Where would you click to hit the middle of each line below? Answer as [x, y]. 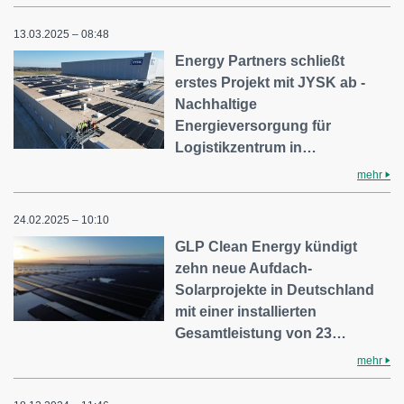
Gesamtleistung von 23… [261, 333]
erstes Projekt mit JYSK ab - [271, 82]
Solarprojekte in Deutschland [275, 289]
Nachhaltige [216, 104]
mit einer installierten [246, 311]
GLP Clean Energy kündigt [266, 246]
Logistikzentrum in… [246, 147]
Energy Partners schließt [260, 60]
